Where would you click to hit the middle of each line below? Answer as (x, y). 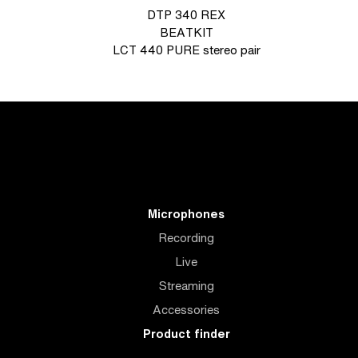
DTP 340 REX (187, 15)
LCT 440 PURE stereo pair (186, 50)
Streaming (186, 286)
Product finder (186, 334)
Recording (187, 238)
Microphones (187, 214)
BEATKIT (186, 32)
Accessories (187, 310)
